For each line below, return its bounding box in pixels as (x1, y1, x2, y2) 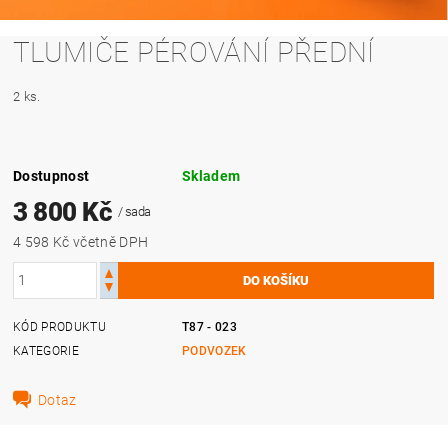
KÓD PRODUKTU (13, 319, 106, 334)
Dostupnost (13, 167, 90, 184)
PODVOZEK (182, 343, 247, 358)
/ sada (117, 203, 151, 219)
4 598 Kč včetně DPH (73, 233, 149, 250)
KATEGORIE (13, 343, 79, 358)
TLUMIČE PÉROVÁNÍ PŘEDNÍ (13, 35, 375, 69)
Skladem (182, 167, 241, 184)
